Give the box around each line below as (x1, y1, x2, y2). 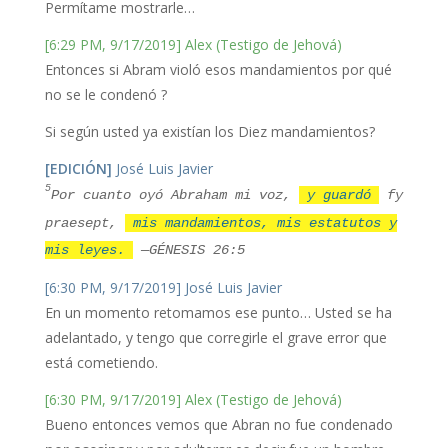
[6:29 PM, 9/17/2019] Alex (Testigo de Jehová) (44, 35, 342, 54)
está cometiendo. (44, 353, 158, 372)
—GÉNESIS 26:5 (132, 242, 245, 258)
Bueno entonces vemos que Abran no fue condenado (44, 415, 393, 434)
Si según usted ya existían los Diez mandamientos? (44, 122, 375, 141)
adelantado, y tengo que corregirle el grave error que (44, 328, 387, 347)
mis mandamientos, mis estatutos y (124, 215, 397, 231)
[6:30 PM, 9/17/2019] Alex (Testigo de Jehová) (44, 390, 342, 409)
